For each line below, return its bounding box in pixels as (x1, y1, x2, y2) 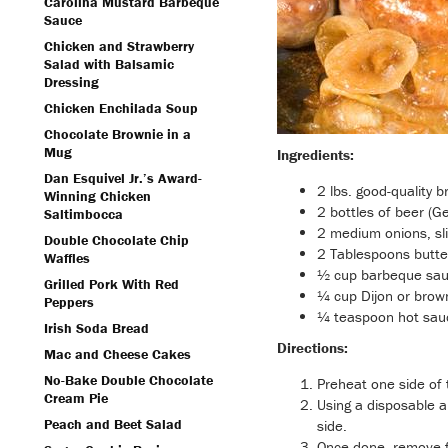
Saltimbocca (44, 205, 123, 223)
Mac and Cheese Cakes (44, 345, 191, 363)
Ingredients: (276, 145, 358, 164)
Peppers (44, 293, 94, 311)
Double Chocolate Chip (44, 231, 189, 249)
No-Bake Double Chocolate (44, 371, 213, 389)
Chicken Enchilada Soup (44, 99, 198, 117)
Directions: (276, 338, 348, 357)
